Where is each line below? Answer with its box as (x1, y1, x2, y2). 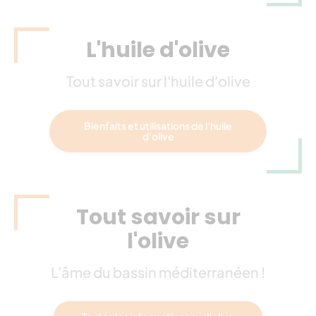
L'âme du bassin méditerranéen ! (51, 262, 265, 281)
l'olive (127, 226, 189, 256)
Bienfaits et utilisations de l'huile (84, 119, 232, 132)
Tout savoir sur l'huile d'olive (66, 71, 250, 90)
